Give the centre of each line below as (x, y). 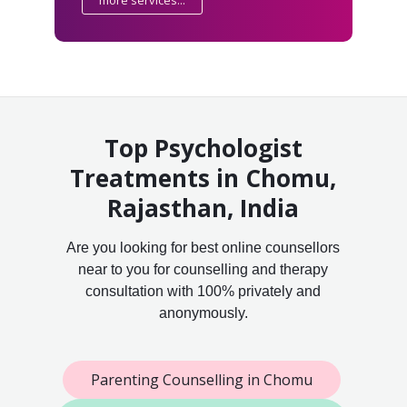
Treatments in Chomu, (203, 178)
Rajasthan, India (203, 208)
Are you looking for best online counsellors (203, 247)
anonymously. (203, 313)
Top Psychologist (203, 148)
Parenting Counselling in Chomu (201, 379)
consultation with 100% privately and (203, 291)
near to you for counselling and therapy (203, 269)
